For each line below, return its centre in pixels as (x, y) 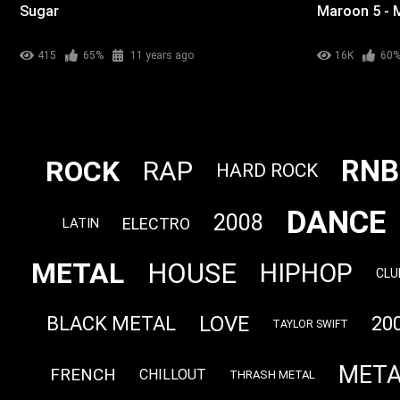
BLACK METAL (111, 323)
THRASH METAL (272, 375)
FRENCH (83, 374)
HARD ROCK (267, 171)
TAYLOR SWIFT (310, 324)
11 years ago (162, 56)
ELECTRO (156, 223)
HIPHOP (306, 274)
